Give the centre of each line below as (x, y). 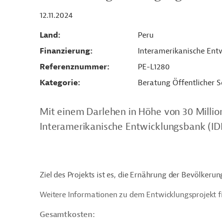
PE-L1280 (154, 67)
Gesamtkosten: (67, 215)
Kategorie (59, 83)
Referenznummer (73, 67)
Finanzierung (65, 51)
